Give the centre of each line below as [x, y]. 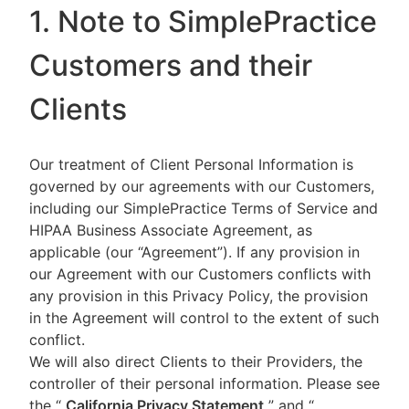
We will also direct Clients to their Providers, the [196, 362]
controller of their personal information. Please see [204, 383]
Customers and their [171, 65]
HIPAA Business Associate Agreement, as [171, 230]
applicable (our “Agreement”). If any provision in [194, 252]
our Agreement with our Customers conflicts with [200, 274]
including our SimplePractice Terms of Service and [204, 208]
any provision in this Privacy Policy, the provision [199, 296]
